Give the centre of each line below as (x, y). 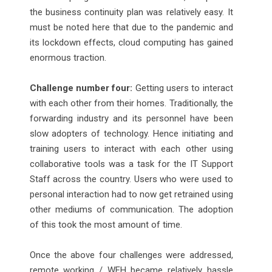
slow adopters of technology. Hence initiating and (131, 133)
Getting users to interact (183, 88)
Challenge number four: (81, 88)
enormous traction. (68, 57)
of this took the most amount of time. (106, 224)
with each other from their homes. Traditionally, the (131, 103)
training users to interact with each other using (131, 148)
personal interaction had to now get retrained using (131, 194)
